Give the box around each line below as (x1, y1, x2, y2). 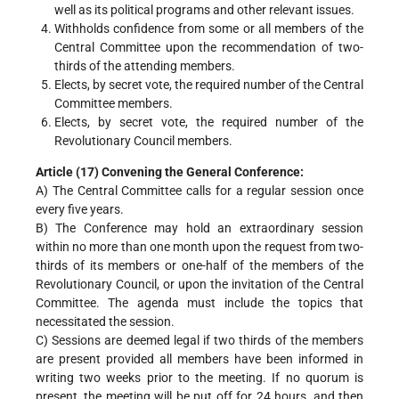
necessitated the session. (36, 314, 175, 330)
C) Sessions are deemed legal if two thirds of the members (36, 333, 363, 348)
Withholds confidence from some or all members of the (54, 21, 363, 37)
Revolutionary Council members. (54, 134, 232, 149)
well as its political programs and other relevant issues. (54, 3, 354, 18)
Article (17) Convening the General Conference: (36, 165, 304, 180)
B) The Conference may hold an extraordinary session (36, 221, 363, 236)
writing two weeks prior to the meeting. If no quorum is (36, 370, 363, 386)
